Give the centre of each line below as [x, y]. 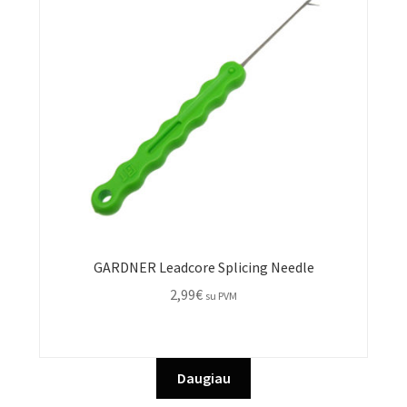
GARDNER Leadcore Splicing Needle [203, 267]
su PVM [221, 296]
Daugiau [203, 378]
